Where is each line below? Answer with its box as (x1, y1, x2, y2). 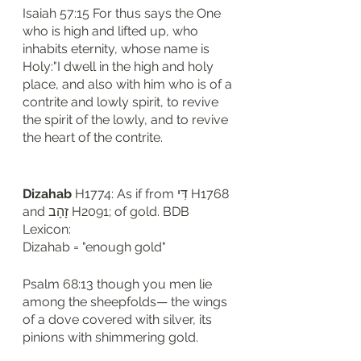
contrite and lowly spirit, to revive (23, 94, 222, 110)
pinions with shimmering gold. (23, 330, 198, 345)
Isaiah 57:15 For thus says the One (23, 6, 224, 21)
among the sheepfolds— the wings (23, 294, 230, 309)
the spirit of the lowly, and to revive (23, 112, 231, 127)
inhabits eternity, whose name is (23, 41, 213, 56)
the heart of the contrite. (23, 130, 163, 145)
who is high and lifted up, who (23, 23, 201, 39)
